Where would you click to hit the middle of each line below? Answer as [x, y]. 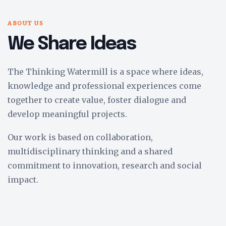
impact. [23, 180]
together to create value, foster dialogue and [97, 100]
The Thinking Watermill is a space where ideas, [105, 72]
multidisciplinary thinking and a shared [90, 151]
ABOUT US [26, 23]
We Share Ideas [72, 44]
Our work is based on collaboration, [80, 137]
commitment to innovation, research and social [105, 165]
